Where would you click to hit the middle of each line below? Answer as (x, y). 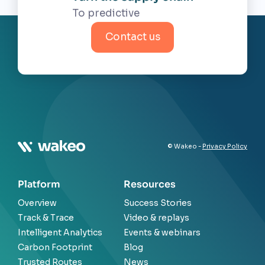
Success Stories (158, 203)
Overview (37, 203)
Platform (39, 185)
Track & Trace (46, 218)
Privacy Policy (225, 147)
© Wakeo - (185, 147)
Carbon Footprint (55, 248)
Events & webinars (162, 233)
